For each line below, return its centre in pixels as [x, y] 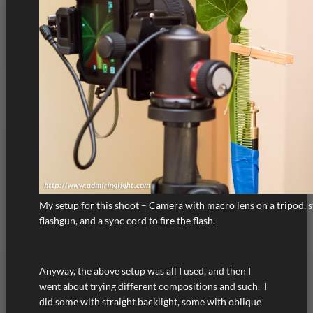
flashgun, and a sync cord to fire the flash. [127, 220]
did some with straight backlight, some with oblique [150, 302]
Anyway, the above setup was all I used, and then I [145, 271]
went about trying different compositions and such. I [153, 286]
